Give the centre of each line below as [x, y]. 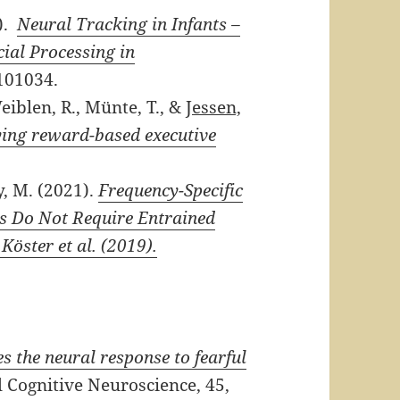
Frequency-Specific [171, 191]
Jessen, [214, 108]
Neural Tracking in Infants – [129, 25]
